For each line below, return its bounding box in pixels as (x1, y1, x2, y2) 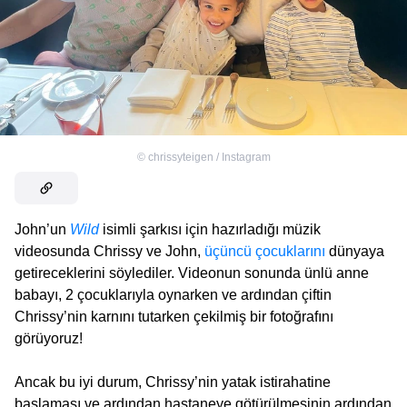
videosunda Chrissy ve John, (15, 243, 204, 259)
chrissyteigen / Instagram (147, 150, 271, 164)
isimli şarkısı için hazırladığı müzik (99, 221, 321, 237)
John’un (15, 221, 70, 237)
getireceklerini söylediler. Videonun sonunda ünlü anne (15, 264, 369, 281)
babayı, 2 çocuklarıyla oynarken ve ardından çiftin (15, 286, 332, 303)
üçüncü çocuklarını (204, 243, 325, 259)
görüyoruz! (15, 330, 83, 346)
